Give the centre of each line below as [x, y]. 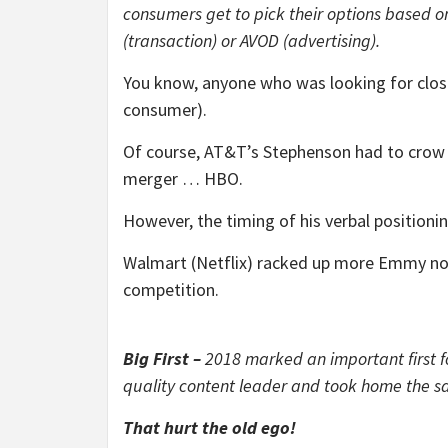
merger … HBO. [183, 178]
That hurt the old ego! [209, 427]
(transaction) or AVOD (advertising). [255, 40]
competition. [171, 289]
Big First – [164, 358]
